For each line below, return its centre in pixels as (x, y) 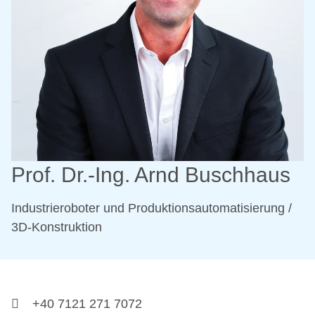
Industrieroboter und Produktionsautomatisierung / (152, 208)
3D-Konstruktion (57, 227)
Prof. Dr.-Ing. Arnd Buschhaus (151, 175)
